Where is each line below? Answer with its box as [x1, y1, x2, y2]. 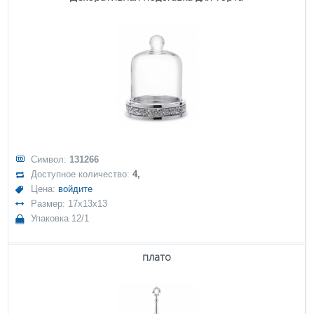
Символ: [31, 154, 70, 165]
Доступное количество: [31, 169, 133, 179]
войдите [58, 184, 93, 194]
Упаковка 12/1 [31, 213, 90, 224]
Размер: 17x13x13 [31, 198, 108, 209]
